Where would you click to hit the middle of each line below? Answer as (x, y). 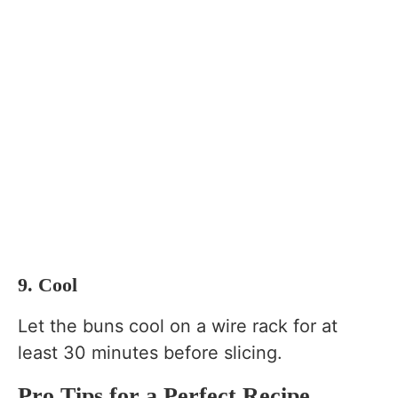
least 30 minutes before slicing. (150, 353)
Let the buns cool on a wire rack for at (178, 326)
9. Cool (48, 285)
